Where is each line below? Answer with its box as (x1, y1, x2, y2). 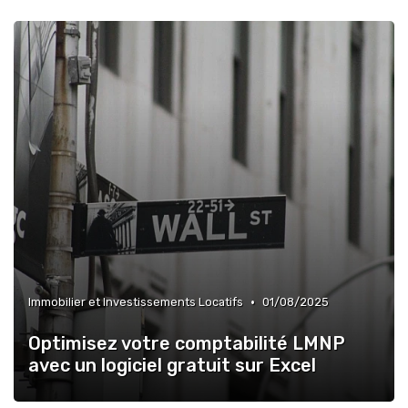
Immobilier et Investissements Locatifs (28, 295, 243, 310)
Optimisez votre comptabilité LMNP (28, 332, 345, 355)
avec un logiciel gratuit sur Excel (28, 354, 316, 377)
